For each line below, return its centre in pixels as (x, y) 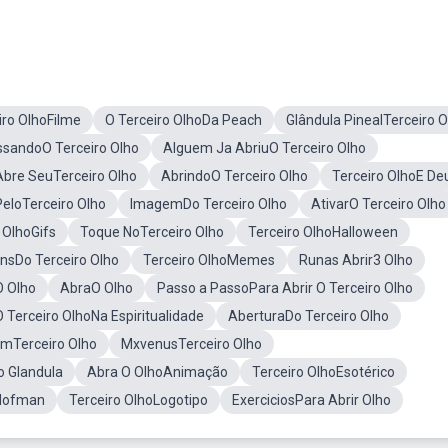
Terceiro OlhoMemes (209, 260)
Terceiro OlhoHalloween (323, 232)
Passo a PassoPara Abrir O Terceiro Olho (285, 288)
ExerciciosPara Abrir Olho (311, 400)
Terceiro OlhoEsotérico (323, 372)
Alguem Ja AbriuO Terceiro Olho (264, 148)
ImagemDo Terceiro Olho (208, 204)
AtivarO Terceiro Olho (378, 204)
